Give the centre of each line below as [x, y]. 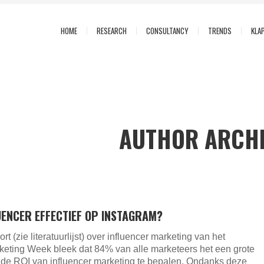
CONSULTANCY [167, 31]
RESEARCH [112, 31]
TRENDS [220, 31]
